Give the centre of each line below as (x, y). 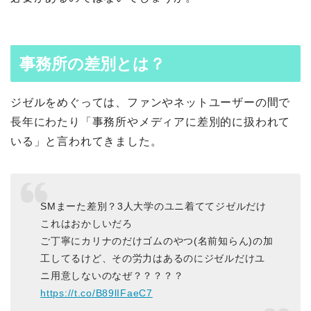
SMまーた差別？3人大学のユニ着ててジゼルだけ (153, 207)
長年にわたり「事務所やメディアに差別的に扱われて (151, 122)
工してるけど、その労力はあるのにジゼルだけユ (153, 259)
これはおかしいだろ (86, 224)
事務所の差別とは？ (92, 64)
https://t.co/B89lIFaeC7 (96, 293)
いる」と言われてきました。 (86, 142)
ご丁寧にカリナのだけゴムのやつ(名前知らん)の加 (157, 241)
